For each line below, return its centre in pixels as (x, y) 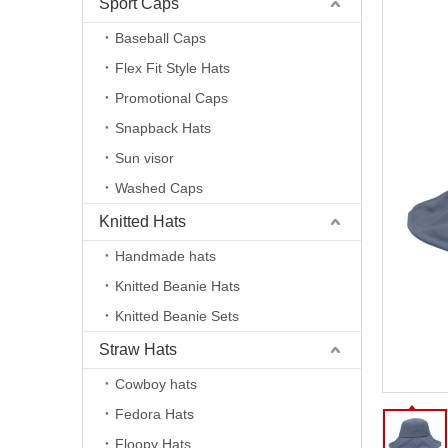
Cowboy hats (156, 384)
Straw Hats (138, 349)
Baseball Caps (160, 38)
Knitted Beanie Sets (177, 316)
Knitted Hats (142, 221)
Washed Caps (159, 188)
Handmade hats (165, 256)
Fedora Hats (154, 414)
